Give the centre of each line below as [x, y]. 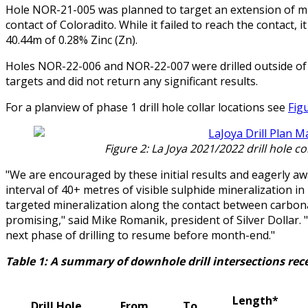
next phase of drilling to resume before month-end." [140, 235]
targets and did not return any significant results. [132, 81]
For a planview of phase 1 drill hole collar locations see [147, 108]
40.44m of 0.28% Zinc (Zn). [71, 40]
